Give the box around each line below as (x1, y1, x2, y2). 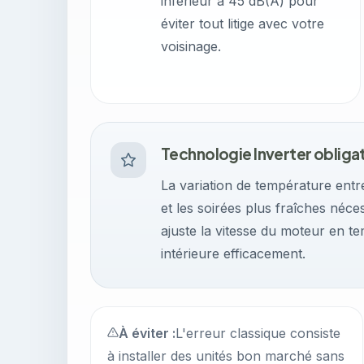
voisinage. (161, 38, 221, 54)
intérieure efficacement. (161, 245, 305, 262)
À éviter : (119, 325, 175, 341)
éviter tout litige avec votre (161, 15, 324, 32)
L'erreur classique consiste (175, 325, 340, 341)
